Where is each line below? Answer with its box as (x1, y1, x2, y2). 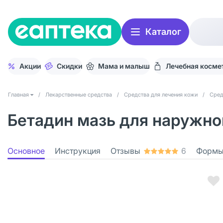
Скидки (57, 62, 82, 70)
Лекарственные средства (45, 91, 112, 98)
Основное (7, 146, 45, 156)
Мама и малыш (98, 62, 150, 70)
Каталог (145, 26, 181, 37)
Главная (8, 91, 29, 98)
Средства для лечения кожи (124, 91, 198, 98)
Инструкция (55, 146, 101, 156)
